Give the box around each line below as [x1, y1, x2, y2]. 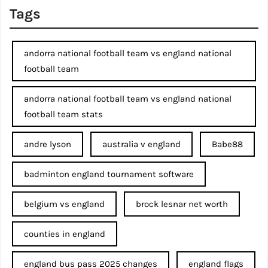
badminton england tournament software [24, 169, 194, 180]
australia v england [102, 139, 181, 150]
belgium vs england [24, 199, 105, 210]
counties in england [24, 229, 105, 240]
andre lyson [24, 139, 71, 150]
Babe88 [212, 139, 243, 150]
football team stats [24, 109, 103, 120]
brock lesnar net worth [136, 199, 228, 210]
